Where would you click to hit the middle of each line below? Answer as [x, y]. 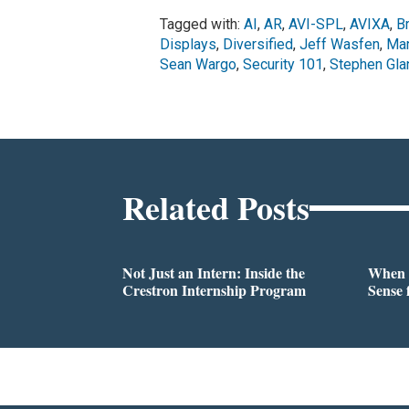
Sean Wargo [198, 65]
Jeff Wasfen [339, 45]
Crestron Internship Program [215, 290]
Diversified [257, 45]
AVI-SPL [315, 25]
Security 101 [283, 65]
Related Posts [216, 208]
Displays [188, 45]
